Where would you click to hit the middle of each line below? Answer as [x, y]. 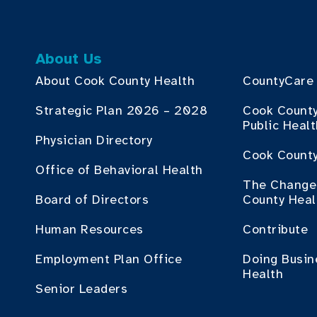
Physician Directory [94, 140]
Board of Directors [92, 200]
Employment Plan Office [109, 259]
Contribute [276, 229]
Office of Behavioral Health [119, 170]
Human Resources [90, 229]
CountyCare [278, 81]
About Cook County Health [115, 81]
